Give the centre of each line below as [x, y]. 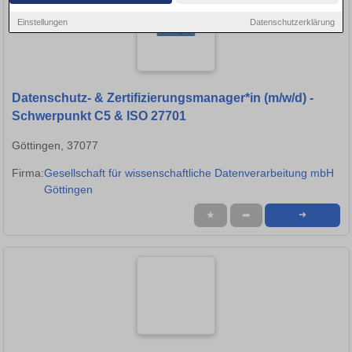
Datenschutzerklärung [292, 22]
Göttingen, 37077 [55, 146]
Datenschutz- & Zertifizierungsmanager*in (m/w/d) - [163, 98]
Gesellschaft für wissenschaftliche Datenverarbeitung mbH [189, 173]
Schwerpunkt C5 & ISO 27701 [99, 116]
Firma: [28, 173]
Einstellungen [43, 22]
